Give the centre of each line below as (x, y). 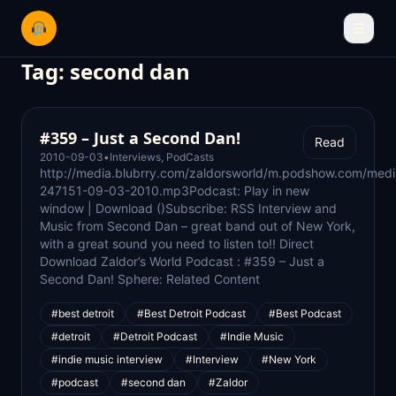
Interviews (135, 157)
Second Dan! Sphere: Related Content (150, 279)
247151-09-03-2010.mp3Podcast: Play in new (175, 190)
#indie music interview (107, 359)
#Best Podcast (305, 313)
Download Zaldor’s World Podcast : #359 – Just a (182, 261)
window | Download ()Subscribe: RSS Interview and (188, 208)
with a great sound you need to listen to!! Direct (177, 244)
